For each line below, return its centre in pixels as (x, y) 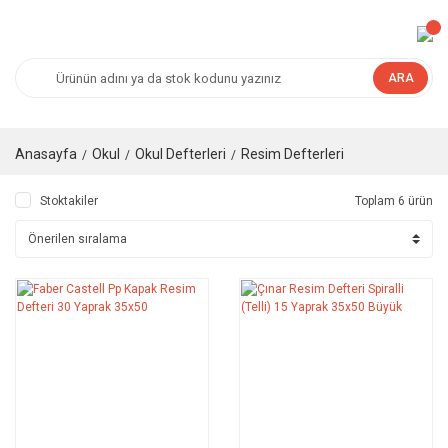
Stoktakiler (69, 201)
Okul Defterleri (180, 154)
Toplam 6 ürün (394, 201)
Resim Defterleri (292, 154)
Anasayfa (46, 154)
